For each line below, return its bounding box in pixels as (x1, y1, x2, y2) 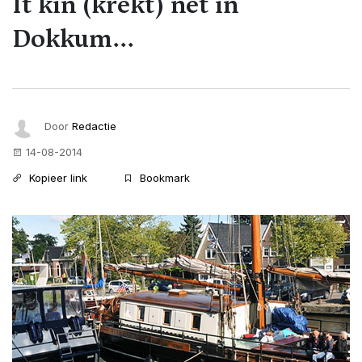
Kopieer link (26, 170, 87, 184)
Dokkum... (12, 21, 134, 55)
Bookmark (137, 170, 190, 184)
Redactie (72, 119, 116, 133)
